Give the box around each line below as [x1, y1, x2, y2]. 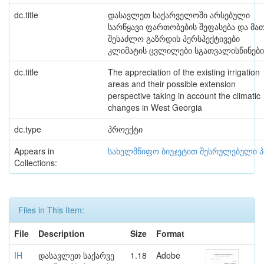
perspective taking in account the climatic [108, 90, 260, 101]
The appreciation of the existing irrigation [108, 66, 260, 78]
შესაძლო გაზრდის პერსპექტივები [108, 32, 240, 44]
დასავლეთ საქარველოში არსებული [108, 9, 250, 21]
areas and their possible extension [108, 78, 236, 90]
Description [38, 227, 85, 239]
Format [156, 227, 184, 239]
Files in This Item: [18, 204, 84, 216]
